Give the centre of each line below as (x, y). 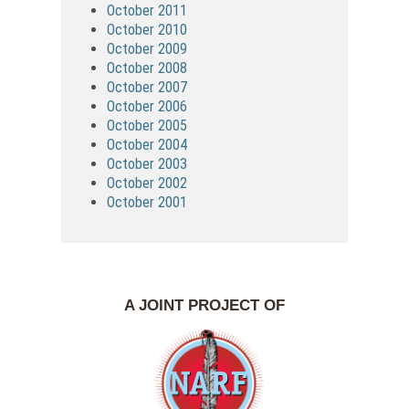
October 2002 (147, 183)
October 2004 (147, 144)
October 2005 (147, 125)
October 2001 (147, 202)
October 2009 (147, 48)
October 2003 (147, 163)
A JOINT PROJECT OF (204, 305)
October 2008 (147, 68)
